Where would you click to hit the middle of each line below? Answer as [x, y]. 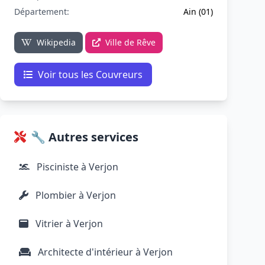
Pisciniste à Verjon [76, 167]
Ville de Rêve [130, 42]
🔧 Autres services [85, 137]
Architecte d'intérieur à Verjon [104, 252]
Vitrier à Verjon [68, 224]
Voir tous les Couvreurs [90, 75]
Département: [42, 12]
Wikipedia [56, 42]
